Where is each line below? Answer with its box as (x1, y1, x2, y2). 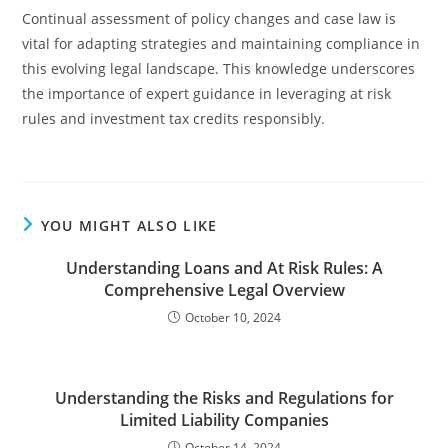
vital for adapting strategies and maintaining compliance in (22, 34, 421, 53)
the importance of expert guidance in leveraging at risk (22, 84, 392, 103)
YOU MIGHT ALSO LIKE (40, 216, 218, 235)
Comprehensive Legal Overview (103, 279, 345, 301)
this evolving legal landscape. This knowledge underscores (22, 59, 416, 78)
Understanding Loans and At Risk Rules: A (65, 257, 383, 279)
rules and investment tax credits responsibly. (22, 109, 326, 128)
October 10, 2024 (184, 309, 281, 326)
